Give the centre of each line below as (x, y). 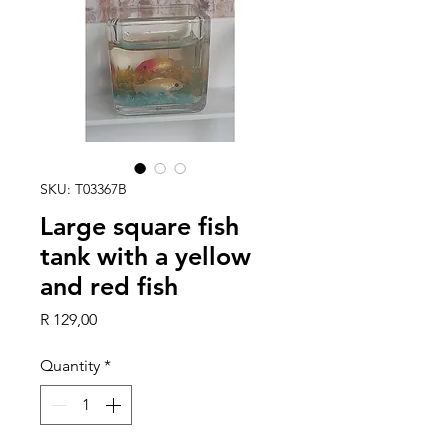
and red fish (109, 286)
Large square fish (139, 226)
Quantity (70, 366)
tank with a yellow (145, 256)
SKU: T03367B (83, 189)
